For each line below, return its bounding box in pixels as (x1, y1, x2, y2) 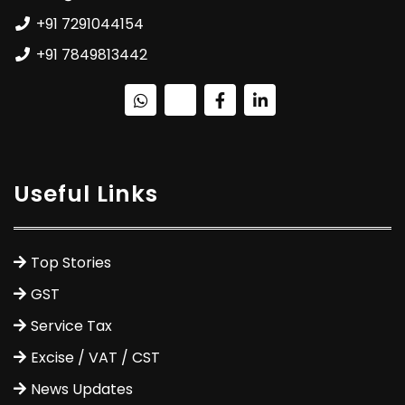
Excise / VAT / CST (31, 346, 160, 368)
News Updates (31, 378, 133, 400)
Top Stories (31, 251, 111, 273)
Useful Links (14, 177, 158, 210)
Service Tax (31, 315, 112, 336)
